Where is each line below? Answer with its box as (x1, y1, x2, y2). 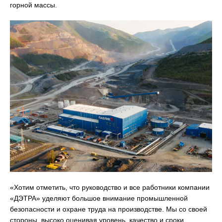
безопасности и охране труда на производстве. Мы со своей (10, 205, 207, 214)
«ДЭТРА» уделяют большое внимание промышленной (10, 194, 188, 203)
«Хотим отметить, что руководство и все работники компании (10, 183, 210, 192)
